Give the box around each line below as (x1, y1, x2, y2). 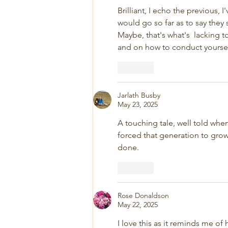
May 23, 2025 (118, 100, 158, 109)
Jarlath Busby (118, 91, 160, 100)
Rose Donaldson (118, 191, 169, 200)
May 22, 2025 (118, 200, 158, 209)
